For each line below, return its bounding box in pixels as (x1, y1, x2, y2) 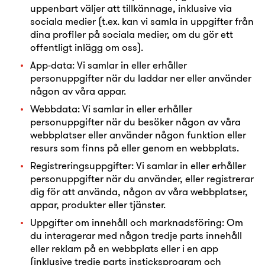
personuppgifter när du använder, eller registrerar (30, 172, 254, 185)
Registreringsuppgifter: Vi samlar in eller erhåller (30, 159, 246, 172)
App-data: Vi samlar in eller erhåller (30, 59, 187, 71)
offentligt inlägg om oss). (30, 41, 143, 53)
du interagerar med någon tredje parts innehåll (30, 229, 242, 241)
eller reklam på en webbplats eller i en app (30, 242, 218, 254)
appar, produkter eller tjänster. (30, 198, 166, 211)
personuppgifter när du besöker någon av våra (30, 115, 241, 128)
